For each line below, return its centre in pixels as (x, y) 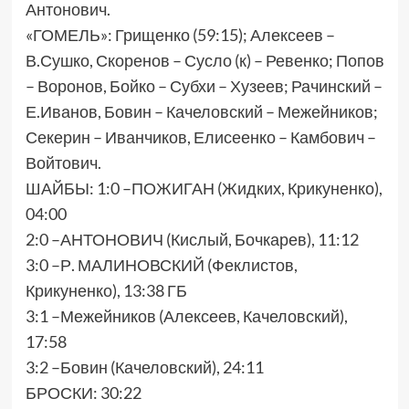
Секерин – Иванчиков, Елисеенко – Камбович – (200, 137)
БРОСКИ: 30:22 (83, 393)
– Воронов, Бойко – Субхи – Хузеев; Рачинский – (204, 86)
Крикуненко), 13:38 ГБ (106, 290)
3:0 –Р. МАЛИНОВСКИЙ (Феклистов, (161, 265)
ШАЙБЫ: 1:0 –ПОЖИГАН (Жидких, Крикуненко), (204, 188)
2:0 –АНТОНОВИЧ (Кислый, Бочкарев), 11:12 (192, 239)
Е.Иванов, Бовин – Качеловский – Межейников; (201, 111)
